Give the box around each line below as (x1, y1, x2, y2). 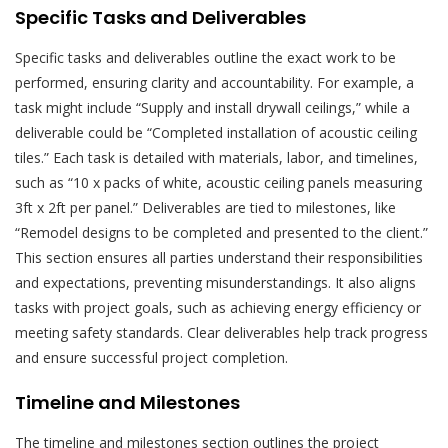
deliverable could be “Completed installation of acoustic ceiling (15, 123, 417, 143)
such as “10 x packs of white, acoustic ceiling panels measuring (15, 173, 422, 193)
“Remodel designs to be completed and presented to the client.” (15, 223, 428, 243)
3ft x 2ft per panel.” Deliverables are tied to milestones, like (15, 198, 396, 218)
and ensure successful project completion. (15, 348, 288, 368)
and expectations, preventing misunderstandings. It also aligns (15, 273, 416, 293)
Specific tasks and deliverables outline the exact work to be (15, 48, 396, 68)
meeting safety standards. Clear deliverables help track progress (15, 323, 428, 343)
